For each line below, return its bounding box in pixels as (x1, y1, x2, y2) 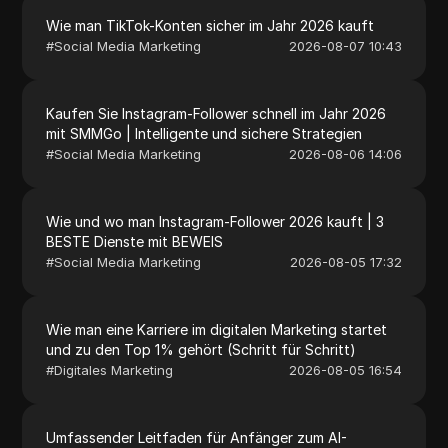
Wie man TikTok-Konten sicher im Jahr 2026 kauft (46, 16, 375, 34)
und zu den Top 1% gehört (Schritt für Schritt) (46, 340, 357, 358)
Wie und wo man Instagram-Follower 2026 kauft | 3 (46, 212, 385, 230)
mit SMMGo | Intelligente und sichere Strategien (46, 124, 363, 142)
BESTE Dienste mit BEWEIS (46, 232, 224, 250)
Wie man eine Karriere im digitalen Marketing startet (46, 320, 388, 338)
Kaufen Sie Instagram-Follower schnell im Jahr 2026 (46, 104, 387, 122)
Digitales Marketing (54, 361, 174, 378)
